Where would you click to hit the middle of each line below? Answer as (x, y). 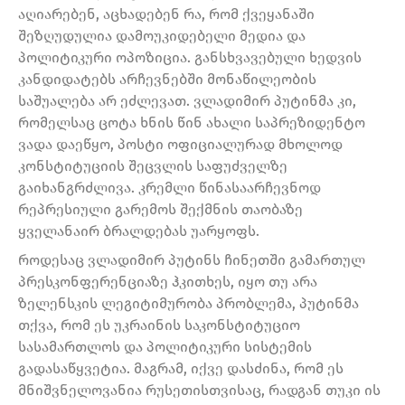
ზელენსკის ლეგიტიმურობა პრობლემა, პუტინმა (188, 304)
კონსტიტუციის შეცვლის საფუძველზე (153, 166)
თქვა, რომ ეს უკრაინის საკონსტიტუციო (159, 325)
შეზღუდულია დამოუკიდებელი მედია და (162, 36)
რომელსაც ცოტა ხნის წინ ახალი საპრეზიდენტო (192, 123)
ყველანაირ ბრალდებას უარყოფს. (139, 231)
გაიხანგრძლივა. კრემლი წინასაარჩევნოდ (170, 188)
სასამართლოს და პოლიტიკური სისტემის (165, 347)
